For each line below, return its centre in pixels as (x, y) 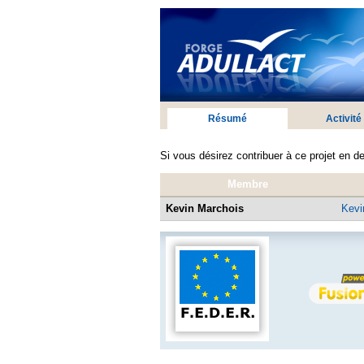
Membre (248, 184)
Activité (344, 119)
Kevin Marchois (204, 208)
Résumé (228, 119)
